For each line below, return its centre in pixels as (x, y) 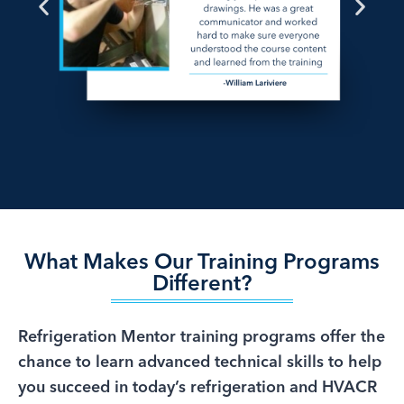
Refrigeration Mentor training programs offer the (202, 338)
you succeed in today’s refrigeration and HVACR (197, 388)
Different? (202, 285)
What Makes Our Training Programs (202, 263)
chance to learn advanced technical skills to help (200, 363)
